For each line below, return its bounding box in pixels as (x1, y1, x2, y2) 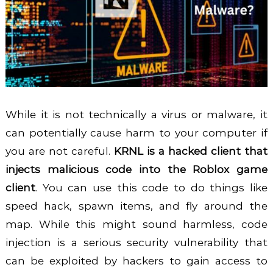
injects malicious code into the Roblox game (5, 163, 268, 175)
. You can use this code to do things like (35, 181, 268, 194)
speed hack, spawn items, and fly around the (5, 199, 268, 212)
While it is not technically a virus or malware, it (5, 108, 268, 121)
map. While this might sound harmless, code (5, 218, 268, 230)
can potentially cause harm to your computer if (5, 126, 268, 139)
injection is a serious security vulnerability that (5, 236, 268, 249)
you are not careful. (5, 144, 114, 157)
